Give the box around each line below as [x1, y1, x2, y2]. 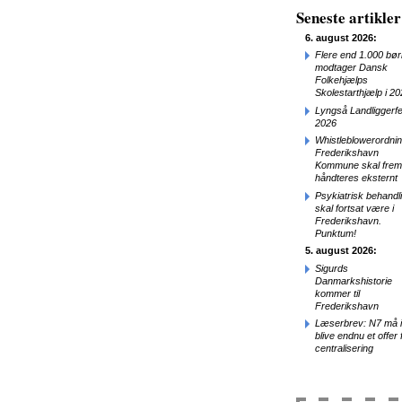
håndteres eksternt [315, 172, 398, 183]
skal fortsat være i [315, 202, 394, 214]
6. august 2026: [305, 31, 377, 43]
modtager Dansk [315, 62, 388, 73]
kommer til [315, 287, 360, 299]
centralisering [315, 343, 373, 354]
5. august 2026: [305, 245, 377, 256]
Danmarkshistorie [315, 275, 392, 286]
